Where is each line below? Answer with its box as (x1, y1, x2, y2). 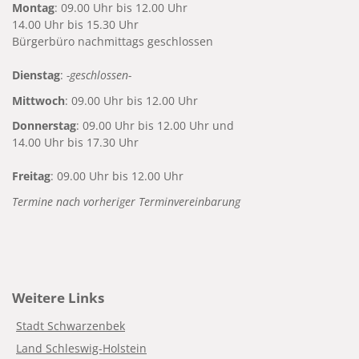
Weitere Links (12, 287, 104, 307)
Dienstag (12, 67, 60, 83)
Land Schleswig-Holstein (16, 340, 147, 356)
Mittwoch (12, 92, 65, 108)
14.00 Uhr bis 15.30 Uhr (12, 16, 139, 32)
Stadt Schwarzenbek (16, 317, 125, 333)
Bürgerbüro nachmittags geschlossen (12, 33, 213, 49)
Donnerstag (12, 118, 76, 134)
